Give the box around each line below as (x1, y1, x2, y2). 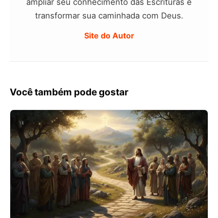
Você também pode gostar (10, 86, 128, 98)
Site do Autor (84, 31, 134, 41)
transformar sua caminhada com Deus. (35, 11, 183, 21)
